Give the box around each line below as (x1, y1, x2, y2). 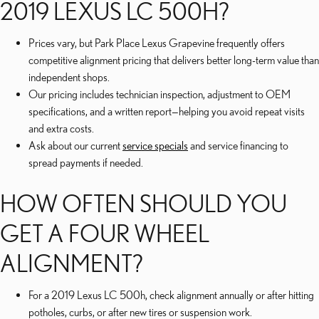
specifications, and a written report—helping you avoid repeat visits (28, 105, 305, 117)
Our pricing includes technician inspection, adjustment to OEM (28, 88, 291, 100)
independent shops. (28, 70, 110, 83)
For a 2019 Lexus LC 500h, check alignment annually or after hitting (28, 288, 314, 301)
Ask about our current (28, 139, 122, 152)
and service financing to (188, 139, 288, 152)
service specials (122, 139, 188, 152)
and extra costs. (28, 122, 94, 135)
